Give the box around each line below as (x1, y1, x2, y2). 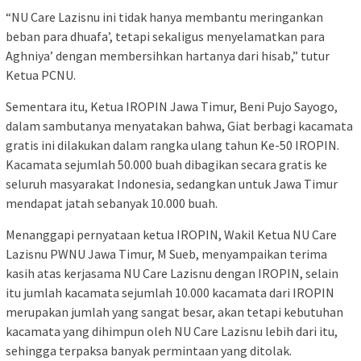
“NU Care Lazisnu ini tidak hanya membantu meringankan (6, 9, 323, 26)
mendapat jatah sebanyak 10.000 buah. (6, 195, 218, 212)
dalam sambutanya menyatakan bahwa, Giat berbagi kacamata (6, 118, 353, 135)
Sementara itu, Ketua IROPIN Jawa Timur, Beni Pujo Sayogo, (6, 98, 338, 115)
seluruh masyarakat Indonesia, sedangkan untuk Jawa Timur (6, 176, 338, 193)
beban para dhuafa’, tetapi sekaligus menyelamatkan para (6, 28, 325, 45)
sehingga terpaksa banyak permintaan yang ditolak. (6, 342, 292, 359)
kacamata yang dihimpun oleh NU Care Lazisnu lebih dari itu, (6, 323, 338, 340)
